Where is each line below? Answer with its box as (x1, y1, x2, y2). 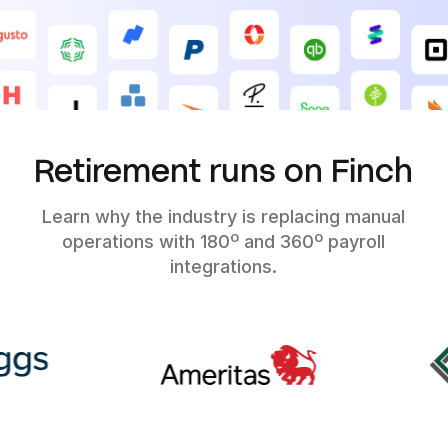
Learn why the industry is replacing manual (42, 205, 406, 227)
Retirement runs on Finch (34, 149, 414, 188)
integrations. (170, 255, 278, 277)
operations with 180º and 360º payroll (62, 230, 386, 252)
